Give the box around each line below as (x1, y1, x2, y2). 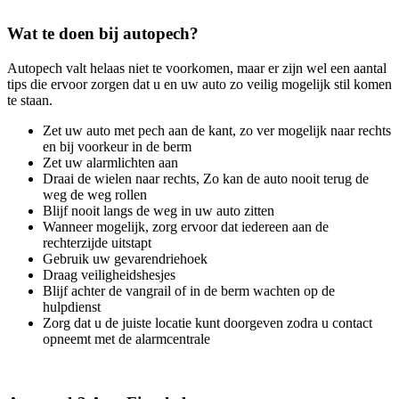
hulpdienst (43, 298, 101, 314)
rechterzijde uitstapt (43, 234, 151, 250)
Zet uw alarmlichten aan (43, 154, 178, 170)
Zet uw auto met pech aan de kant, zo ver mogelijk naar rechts (43, 122, 391, 138)
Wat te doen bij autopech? (7, 23, 199, 43)
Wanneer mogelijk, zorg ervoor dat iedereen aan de (43, 218, 329, 234)
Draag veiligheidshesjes (43, 266, 175, 282)
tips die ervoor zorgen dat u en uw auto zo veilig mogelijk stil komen (7, 76, 392, 92)
